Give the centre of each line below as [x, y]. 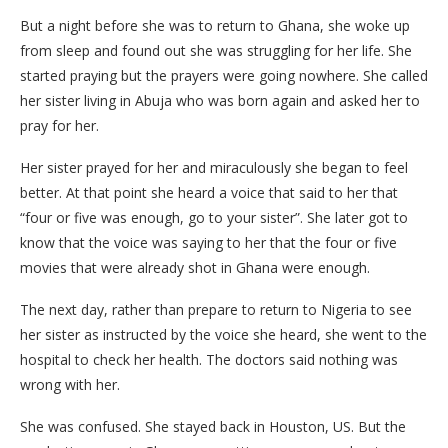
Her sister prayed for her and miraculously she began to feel [214, 167]
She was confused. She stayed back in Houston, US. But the [213, 426]
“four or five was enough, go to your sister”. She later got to [214, 217]
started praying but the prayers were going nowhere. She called [224, 75]
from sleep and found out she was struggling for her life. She [216, 50]
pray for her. [59, 125]
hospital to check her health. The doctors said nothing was [209, 359]
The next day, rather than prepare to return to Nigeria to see [216, 309]
